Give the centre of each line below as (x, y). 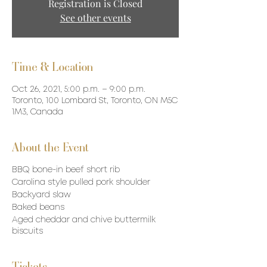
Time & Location (52, 67)
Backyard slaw (41, 195)
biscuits (27, 231)
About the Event (50, 147)
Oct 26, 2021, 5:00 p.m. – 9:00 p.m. (79, 89)
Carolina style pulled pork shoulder (81, 182)
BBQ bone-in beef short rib (66, 170)
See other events (95, 18)
